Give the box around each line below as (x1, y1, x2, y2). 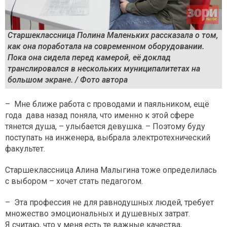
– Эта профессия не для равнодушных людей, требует (5, 198, 214, 208)
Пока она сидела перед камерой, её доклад (8, 52, 171, 62)
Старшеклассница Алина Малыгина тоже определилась (5, 165, 217, 175)
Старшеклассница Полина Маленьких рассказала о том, (8, 30, 218, 40)
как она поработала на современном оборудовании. (8, 41, 204, 51)
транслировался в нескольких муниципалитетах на (8, 63, 200, 73)
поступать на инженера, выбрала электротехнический (5, 133, 210, 143)
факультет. (5, 144, 45, 154)
